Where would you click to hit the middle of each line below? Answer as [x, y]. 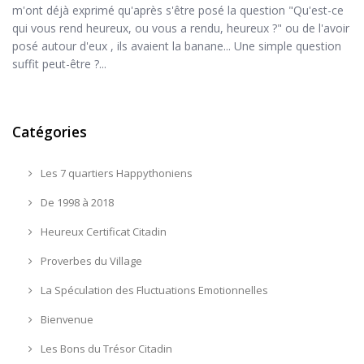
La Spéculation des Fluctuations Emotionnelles [153, 290]
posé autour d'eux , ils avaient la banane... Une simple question [177, 45]
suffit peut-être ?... [59, 63]
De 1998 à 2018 [76, 202]
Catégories [50, 131]
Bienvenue [65, 319]
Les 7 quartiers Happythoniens [115, 173]
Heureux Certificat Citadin [102, 231]
